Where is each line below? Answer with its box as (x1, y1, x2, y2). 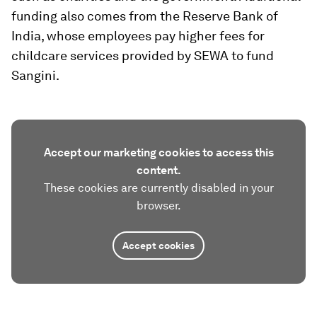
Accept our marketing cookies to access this (43, 146, 274, 160)
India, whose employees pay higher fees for (11, 28, 265, 44)
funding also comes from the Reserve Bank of (11, 8, 278, 24)
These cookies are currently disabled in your (43, 181, 274, 195)
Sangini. (11, 68, 59, 83)
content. (136, 163, 181, 178)
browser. (136, 199, 181, 213)
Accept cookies (122, 240, 195, 252)
